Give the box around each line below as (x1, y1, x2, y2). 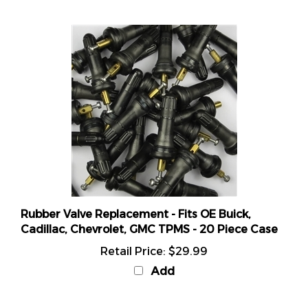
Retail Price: (100, 230, 166, 243)
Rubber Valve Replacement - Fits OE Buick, (21, 192, 251, 206)
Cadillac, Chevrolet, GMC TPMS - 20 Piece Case (21, 208, 278, 221)
